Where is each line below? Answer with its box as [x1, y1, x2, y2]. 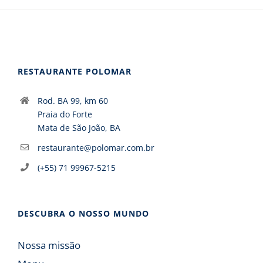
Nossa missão [18, 238, 80, 252]
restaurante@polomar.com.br [37, 142, 154, 154]
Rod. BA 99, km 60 [37, 95, 108, 107]
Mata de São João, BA [37, 122, 120, 134]
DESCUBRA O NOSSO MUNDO [18, 207, 149, 219]
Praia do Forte [37, 109, 92, 120]
